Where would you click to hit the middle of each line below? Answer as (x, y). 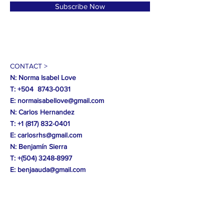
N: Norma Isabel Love (43, 77)
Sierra (57, 146)
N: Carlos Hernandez (42, 112)
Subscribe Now (80, 6)
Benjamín (33, 146)
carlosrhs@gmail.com (50, 135)
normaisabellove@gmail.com (61, 100)
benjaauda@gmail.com (51, 169)
